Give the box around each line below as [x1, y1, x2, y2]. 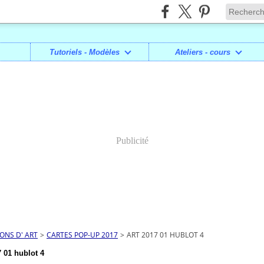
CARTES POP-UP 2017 [47, 230, 118, 240]
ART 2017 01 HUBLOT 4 [127, 230, 204, 240]
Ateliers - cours [174, 47, 230, 57]
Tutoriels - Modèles [49, 47, 120, 57]
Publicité [115, 136, 148, 146]
